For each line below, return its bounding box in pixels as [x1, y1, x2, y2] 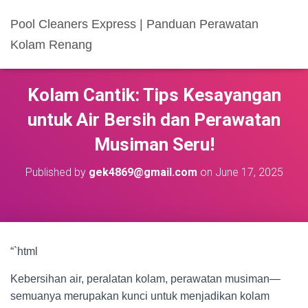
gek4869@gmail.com [88, 166, 197, 179]
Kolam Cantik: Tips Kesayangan [27, 85, 281, 105]
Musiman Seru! [93, 134, 214, 155]
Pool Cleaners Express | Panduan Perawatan [10, 17, 258, 31]
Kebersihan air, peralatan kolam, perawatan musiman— [10, 273, 280, 285]
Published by [25, 166, 89, 179]
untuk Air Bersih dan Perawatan [27, 109, 280, 130]
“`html [10, 245, 38, 257]
